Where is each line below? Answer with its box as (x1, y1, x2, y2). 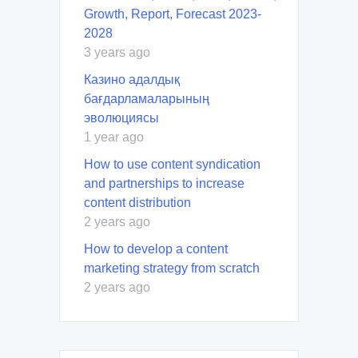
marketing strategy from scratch (84, 261, 260, 275)
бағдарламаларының (84, 91, 209, 105)
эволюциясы (84, 110, 159, 125)
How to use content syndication (84, 157, 261, 171)
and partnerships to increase (84, 176, 245, 190)
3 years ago (84, 45, 150, 59)
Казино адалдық (84, 72, 180, 86)
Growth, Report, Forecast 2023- (84, 6, 261, 21)
